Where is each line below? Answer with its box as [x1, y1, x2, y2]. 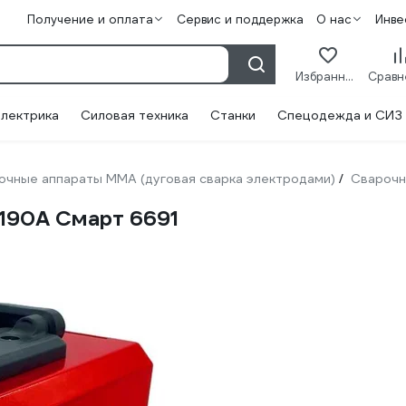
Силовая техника [81, 107, 188, 123]
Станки [210, 107, 256, 123]
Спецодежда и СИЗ [277, 107, 402, 123]
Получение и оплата [26, 12, 153, 27]
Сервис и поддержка [176, 12, 304, 27]
